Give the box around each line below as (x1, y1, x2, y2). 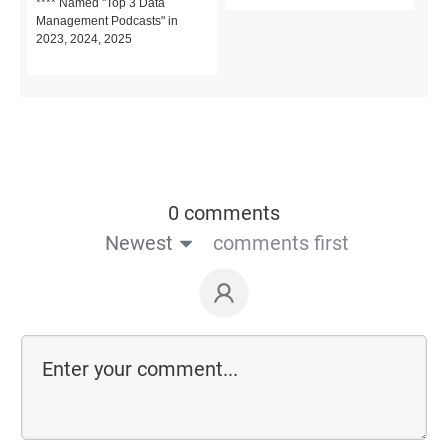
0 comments (168, 200, 280, 225)
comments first (212, 230, 349, 255)
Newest (104, 230, 173, 255)
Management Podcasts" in (36, 13, 178, 28)
